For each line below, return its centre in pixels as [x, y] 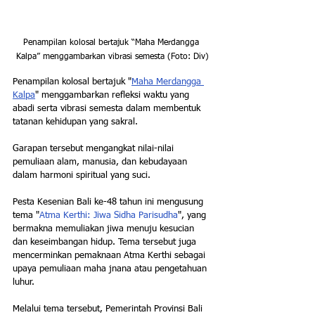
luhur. [24, 283]
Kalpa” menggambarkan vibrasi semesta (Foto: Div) [112, 57]
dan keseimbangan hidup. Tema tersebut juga [106, 243]
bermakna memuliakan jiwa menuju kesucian [105, 229]
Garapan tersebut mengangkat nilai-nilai [95, 149]
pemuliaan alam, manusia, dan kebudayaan [101, 162]
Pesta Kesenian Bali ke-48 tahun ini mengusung [109, 202]
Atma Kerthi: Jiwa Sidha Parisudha [109, 216]
